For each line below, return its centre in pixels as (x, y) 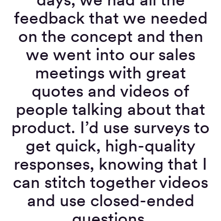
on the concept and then (110, 36)
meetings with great (110, 72)
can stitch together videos (110, 182)
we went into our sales (110, 54)
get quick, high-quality (110, 145)
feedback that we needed (110, 17)
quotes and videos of (110, 90)
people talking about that (110, 109)
